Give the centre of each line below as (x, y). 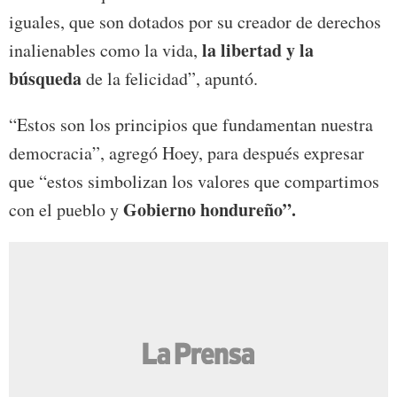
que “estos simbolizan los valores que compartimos (194, 182)
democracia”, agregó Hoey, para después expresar (187, 153)
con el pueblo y (66, 210)
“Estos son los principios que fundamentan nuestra (191, 125)
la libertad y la (256, 51)
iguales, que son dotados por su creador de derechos (195, 22)
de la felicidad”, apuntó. (170, 79)
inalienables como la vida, (103, 51)
